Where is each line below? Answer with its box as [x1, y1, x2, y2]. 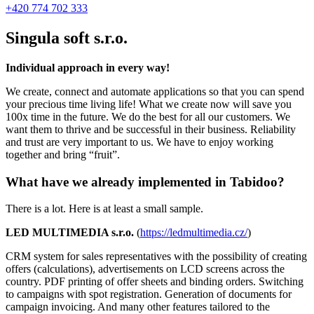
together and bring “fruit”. [6, 148, 120, 161]
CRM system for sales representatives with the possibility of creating [6, 250, 307, 263]
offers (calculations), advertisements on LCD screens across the [6, 263, 285, 275]
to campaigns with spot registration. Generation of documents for [6, 288, 292, 301]
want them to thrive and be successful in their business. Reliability [6, 123, 296, 135]
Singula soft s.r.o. [6, 28, 128, 47]
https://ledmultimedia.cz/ [140, 226, 247, 239]
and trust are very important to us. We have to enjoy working [6, 135, 273, 148]
